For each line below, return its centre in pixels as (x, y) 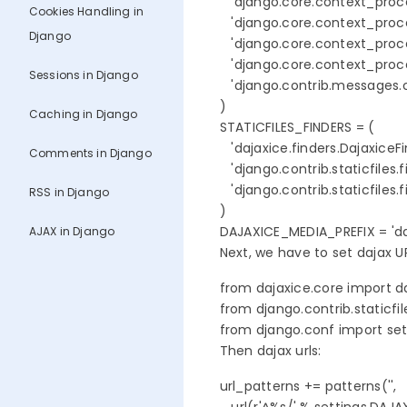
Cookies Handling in (86, 12)
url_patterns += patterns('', (308, 387)
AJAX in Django (72, 232)
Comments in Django (90, 154)
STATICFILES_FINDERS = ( (297, 128)
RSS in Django (69, 193)
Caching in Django (84, 114)
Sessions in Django (84, 75)
